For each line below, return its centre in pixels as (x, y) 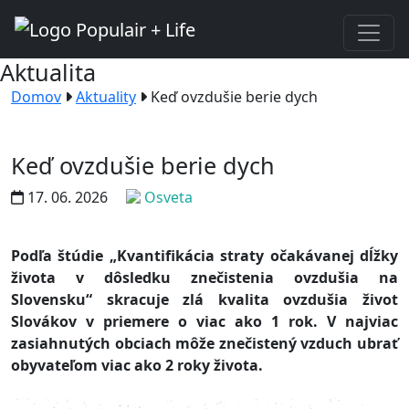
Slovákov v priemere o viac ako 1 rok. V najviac (204, 321)
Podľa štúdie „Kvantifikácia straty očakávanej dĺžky (204, 255)
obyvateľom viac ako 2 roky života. (137, 365)
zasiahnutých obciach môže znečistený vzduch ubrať (204, 343)
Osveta (167, 197)
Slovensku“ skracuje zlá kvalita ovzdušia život (204, 299)
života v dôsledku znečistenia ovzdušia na (204, 277)
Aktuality (106, 96)
